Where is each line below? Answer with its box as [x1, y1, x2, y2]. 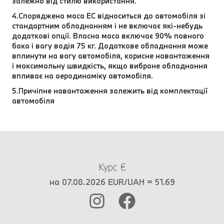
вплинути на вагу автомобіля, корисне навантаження [12, 50, 209, 60]
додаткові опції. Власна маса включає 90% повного [12, 30, 204, 40]
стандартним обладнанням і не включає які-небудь [12, 20, 202, 30]
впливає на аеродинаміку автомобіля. [12, 70, 153, 80]
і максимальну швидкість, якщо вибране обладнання [12, 60, 207, 70]
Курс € [98, 161, 126, 173]
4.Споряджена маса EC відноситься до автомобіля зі [12, 10, 205, 20]
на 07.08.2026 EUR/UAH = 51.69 [49, 176, 175, 187]
